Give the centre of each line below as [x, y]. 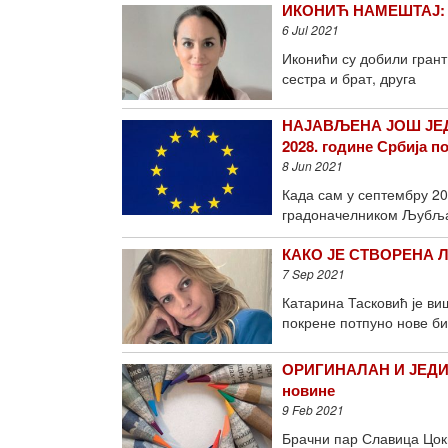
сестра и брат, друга [349, 78]
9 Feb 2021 [313, 409]
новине [308, 390]
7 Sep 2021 [313, 273]
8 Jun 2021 [312, 165]
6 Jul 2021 [310, 29]
